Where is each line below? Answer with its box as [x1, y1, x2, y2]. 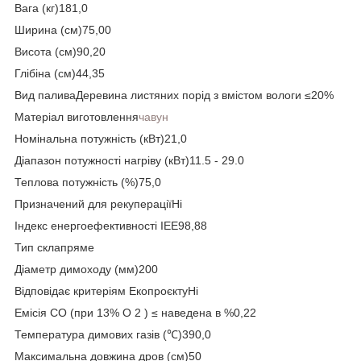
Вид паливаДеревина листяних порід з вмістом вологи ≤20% [15, 89, 334, 102]
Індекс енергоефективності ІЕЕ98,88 [15, 219, 207, 233]
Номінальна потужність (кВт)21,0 [15, 132, 187, 146]
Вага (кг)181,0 [15, 2, 88, 15]
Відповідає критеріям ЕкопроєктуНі [15, 284, 198, 298]
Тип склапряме [15, 241, 94, 255]
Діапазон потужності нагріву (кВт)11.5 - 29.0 [15, 154, 244, 168]
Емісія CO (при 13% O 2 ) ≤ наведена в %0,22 [15, 306, 256, 320]
